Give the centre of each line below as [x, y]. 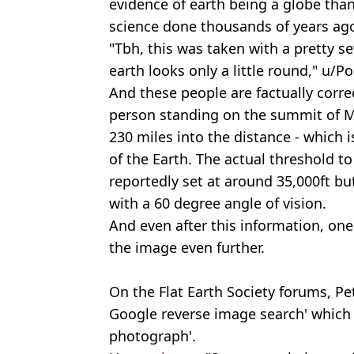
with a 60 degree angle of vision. [218, 203]
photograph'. [153, 336]
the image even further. [187, 248]
